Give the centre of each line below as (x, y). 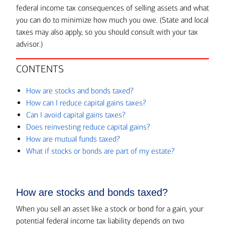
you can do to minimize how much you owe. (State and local (112, 20)
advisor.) (29, 44)
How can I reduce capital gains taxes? (86, 103)
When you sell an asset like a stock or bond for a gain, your (110, 209)
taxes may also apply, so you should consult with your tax (107, 32)
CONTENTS (40, 69)
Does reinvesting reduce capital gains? (88, 127)
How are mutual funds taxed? (73, 139)
